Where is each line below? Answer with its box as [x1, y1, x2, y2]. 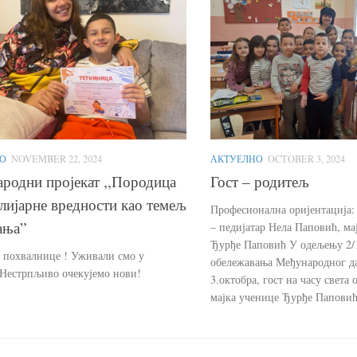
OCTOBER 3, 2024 [268, 151, 345, 165]
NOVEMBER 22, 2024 [11, 151, 102, 165]
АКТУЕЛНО [210, 151, 263, 165]
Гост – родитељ [210, 171, 309, 192]
